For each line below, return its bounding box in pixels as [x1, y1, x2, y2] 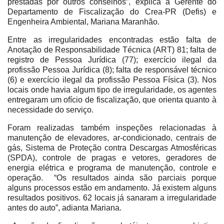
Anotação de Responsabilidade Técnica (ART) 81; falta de [7, 45, 216, 54]
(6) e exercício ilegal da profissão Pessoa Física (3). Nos [7, 75, 216, 84]
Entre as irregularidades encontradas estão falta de [7, 35, 216, 44]
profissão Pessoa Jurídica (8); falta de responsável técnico [7, 65, 216, 74]
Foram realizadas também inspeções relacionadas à [7, 123, 216, 132]
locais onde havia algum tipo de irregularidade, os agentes [7, 85, 216, 94]
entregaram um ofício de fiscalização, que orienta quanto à [7, 95, 216, 104]
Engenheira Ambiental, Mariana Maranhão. [7, 17, 159, 26]
